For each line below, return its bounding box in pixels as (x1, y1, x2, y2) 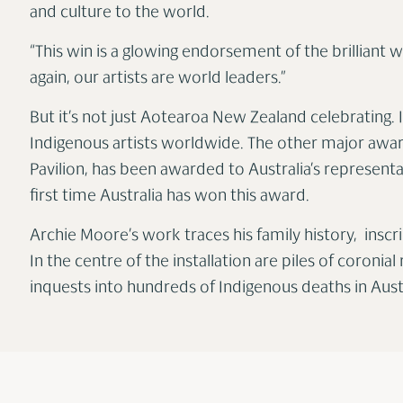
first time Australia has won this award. (29, 189, 317, 205)
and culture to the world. (29, 5, 210, 22)
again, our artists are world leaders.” (29, 71, 286, 87)
